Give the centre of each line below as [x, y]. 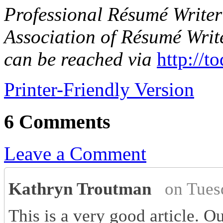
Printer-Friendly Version [99, 89]
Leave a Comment [75, 154]
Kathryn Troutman [80, 189]
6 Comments [57, 121]
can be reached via [78, 59]
